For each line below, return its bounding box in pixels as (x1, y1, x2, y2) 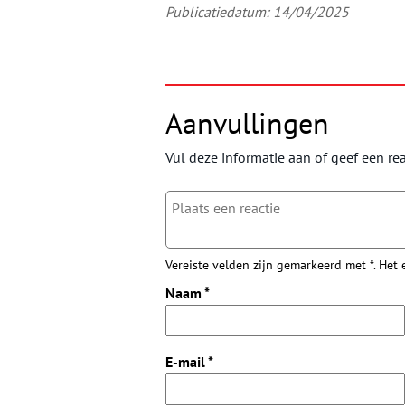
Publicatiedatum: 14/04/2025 (165, 2, 349, 21)
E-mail (165, 352, 208, 371)
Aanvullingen (165, 103, 329, 142)
